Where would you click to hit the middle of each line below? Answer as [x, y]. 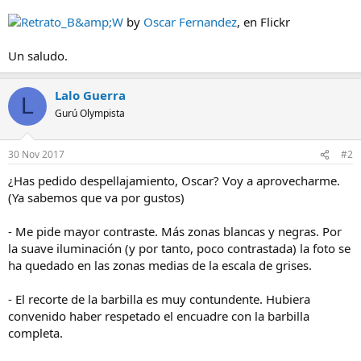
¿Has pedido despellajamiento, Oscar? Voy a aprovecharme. [174, 180]
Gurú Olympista [90, 113]
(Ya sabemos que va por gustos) [96, 197]
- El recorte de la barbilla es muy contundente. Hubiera [159, 299]
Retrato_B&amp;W [72, 21]
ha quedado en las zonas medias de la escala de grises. [160, 265]
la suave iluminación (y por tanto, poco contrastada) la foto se [179, 248]
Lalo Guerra [90, 95]
